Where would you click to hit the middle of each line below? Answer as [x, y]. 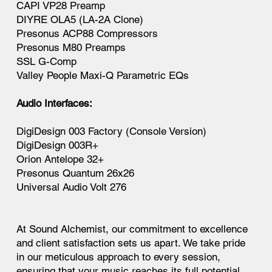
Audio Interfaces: [55, 103]
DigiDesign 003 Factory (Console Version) [112, 131]
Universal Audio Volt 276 [72, 187]
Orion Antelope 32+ [60, 159]
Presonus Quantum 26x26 [76, 173]
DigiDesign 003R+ [58, 145]
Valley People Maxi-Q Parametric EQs [103, 75]
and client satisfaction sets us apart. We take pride [131, 243]
